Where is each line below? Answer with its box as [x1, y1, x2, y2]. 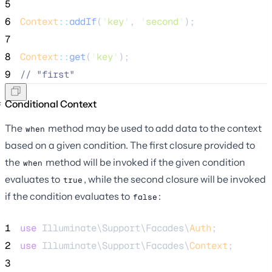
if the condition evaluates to [5, 189, 132, 202]
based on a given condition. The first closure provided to [5, 138, 255, 151]
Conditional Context [5, 97, 97, 110]
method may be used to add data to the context [46, 121, 262, 134]
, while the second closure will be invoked [84, 172, 266, 185]
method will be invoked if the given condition [44, 155, 245, 168]
